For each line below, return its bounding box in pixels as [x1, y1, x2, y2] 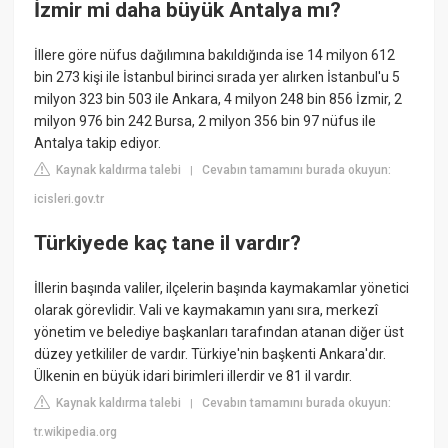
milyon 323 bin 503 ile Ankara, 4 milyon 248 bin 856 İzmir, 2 [34, 91, 403, 108]
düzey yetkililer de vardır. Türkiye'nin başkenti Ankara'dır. [34, 346, 387, 363]
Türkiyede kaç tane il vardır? [34, 230, 302, 255]
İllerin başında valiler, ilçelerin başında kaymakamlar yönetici [34, 280, 410, 297]
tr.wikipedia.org [34, 425, 118, 440]
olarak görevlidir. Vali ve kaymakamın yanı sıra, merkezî [34, 302, 379, 319]
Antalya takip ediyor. [34, 135, 162, 152]
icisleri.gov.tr [34, 192, 105, 207]
